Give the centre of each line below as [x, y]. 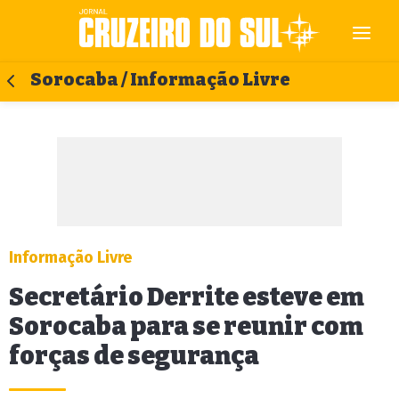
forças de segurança [134, 356]
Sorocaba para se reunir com [186, 326]
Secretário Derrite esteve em [187, 297]
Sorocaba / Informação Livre [160, 80]
